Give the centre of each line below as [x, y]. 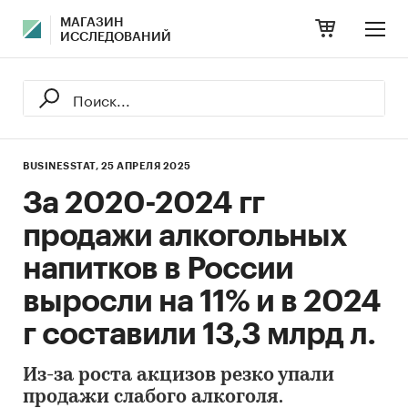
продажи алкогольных [185, 236]
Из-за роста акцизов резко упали [178, 376]
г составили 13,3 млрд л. [199, 334]
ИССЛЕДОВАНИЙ [116, 37]
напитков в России [158, 269]
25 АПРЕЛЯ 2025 [146, 166]
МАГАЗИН [92, 23]
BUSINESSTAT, [61, 166]
